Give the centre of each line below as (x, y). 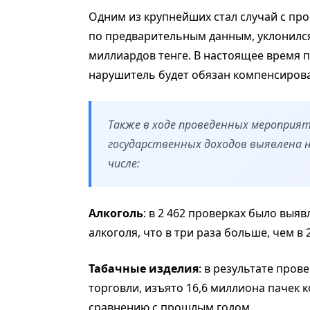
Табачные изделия (144, 269)
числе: (124, 164)
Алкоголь (116, 213)
